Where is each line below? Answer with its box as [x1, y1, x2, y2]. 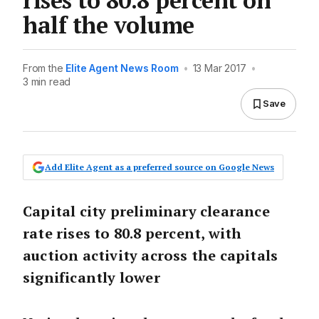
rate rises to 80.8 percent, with [23, 223, 242, 243]
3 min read [23, 75, 71, 88]
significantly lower [23, 267, 160, 287]
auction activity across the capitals [23, 245, 278, 265]
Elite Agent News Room [66, 61, 179, 74]
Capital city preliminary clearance [23, 201, 270, 221]
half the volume [23, 9, 194, 40]
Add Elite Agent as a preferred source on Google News [45, 161, 274, 172]
